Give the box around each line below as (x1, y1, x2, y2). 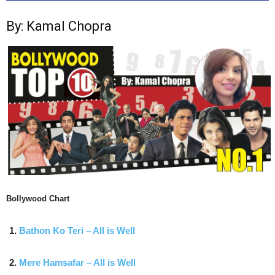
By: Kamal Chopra (6, 18, 112, 34)
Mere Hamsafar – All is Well (19, 257, 136, 268)
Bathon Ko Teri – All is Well (19, 225, 135, 236)
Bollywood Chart (6, 193, 69, 203)
